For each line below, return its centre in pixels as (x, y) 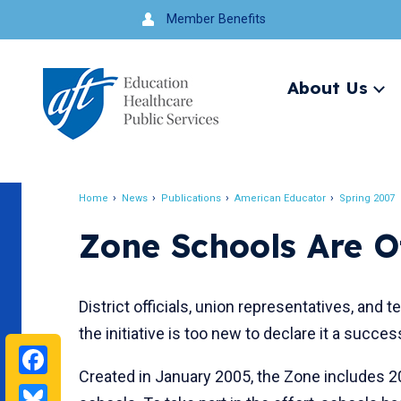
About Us (328, 87)
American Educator (280, 198)
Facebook (107, 358)
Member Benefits (216, 19)
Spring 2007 (367, 198)
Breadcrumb (143, 214)
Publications (191, 198)
